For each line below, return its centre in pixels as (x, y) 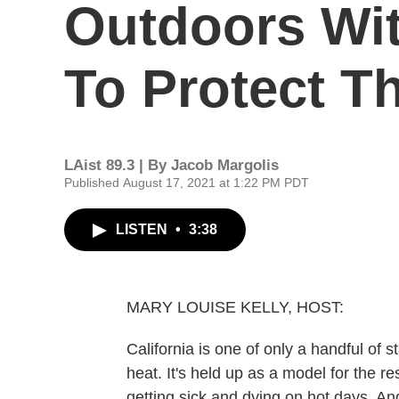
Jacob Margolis (225, 165)
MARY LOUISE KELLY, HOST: (235, 307)
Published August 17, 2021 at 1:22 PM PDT (187, 183)
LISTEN (143, 229)
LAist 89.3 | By (118, 165)
